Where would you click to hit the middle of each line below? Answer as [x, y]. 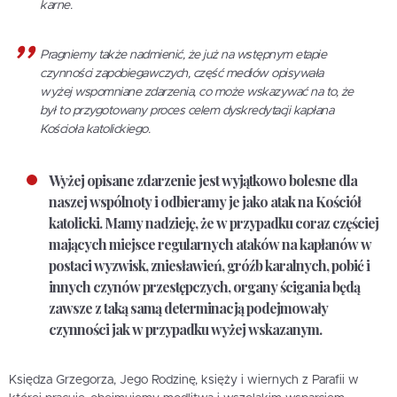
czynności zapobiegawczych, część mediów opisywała [182, 73]
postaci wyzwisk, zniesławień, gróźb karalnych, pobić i [209, 265]
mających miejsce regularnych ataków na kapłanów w [210, 244]
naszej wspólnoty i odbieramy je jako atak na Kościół [205, 201]
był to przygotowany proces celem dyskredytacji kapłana [187, 110]
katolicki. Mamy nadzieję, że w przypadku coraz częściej [214, 222]
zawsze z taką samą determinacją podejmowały [188, 307]
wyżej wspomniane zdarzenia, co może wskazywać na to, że [197, 92]
